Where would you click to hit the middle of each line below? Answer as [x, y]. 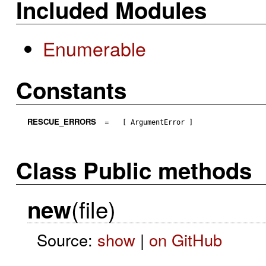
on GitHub [185, 239]
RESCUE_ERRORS [61, 121]
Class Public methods [134, 170]
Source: [67, 239]
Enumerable [95, 48]
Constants [72, 90]
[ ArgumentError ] [158, 122]
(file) [93, 208]
